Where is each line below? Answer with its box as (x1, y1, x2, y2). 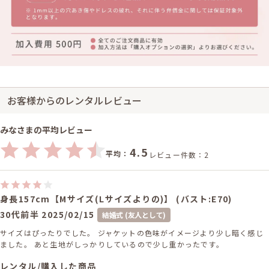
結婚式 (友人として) (101, 209, 166, 220)
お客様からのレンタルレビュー (7, 92, 142, 107)
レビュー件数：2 (149, 149, 210, 160)
